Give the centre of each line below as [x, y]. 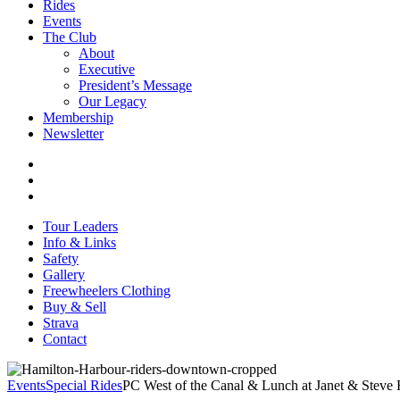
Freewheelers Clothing [107, 291]
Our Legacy [112, 101]
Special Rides [84, 385]
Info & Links [79, 242]
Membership [78, 117]
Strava [61, 323]
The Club [70, 37]
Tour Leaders [80, 226]
